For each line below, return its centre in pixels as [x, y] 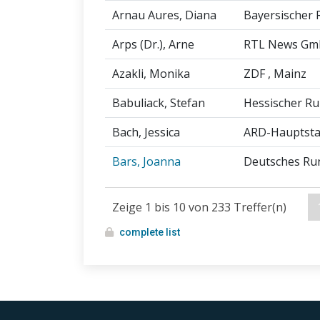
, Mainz [287, 74]
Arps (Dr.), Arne [153, 45]
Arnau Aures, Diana [164, 15]
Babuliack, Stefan [159, 103]
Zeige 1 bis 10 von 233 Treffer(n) [199, 207]
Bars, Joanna [146, 162]
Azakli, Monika [151, 74]
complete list [150, 232]
